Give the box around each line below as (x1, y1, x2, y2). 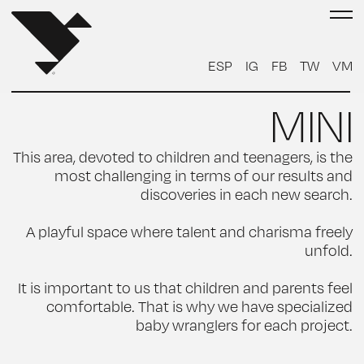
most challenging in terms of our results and (54, 167, 353, 184)
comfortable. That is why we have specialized (46, 297, 353, 315)
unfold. (305, 241, 353, 259)
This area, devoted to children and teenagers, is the (13, 148, 353, 166)
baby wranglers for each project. (136, 316, 353, 334)
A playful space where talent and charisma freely (26, 223, 353, 240)
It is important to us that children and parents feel (18, 279, 353, 297)
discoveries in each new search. (141, 185, 353, 203)
